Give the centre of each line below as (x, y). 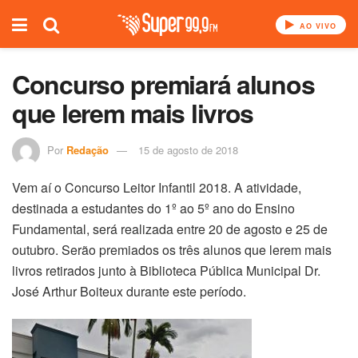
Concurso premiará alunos (163, 84)
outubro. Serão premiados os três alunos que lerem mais (172, 249)
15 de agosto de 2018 (188, 149)
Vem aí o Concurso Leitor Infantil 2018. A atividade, (157, 187)
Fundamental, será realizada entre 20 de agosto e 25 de (170, 229)
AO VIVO (316, 26)
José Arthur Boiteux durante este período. (129, 291)
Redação (88, 149)
